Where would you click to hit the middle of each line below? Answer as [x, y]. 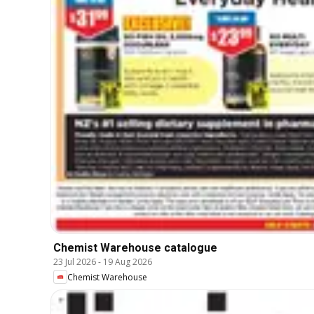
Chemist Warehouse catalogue [135, 248]
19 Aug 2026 [128, 262]
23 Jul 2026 [75, 262]
